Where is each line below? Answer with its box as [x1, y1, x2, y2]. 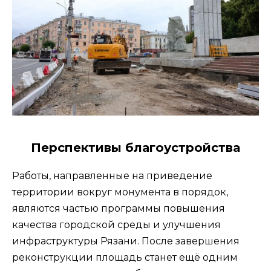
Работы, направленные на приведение [12, 169, 212, 181]
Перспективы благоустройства [31, 140, 240, 155]
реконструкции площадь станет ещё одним [12, 251, 238, 263]
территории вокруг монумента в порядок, [12, 186, 228, 198]
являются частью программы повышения [12, 202, 225, 214]
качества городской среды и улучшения [12, 218, 221, 230]
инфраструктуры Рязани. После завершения [12, 235, 240, 247]
